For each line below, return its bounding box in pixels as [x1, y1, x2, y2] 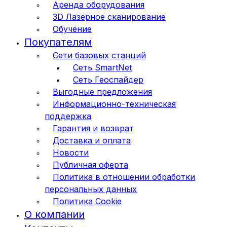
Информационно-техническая [53, 99, 176, 109]
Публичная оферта [53, 160, 128, 170]
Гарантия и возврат [53, 123, 134, 134]
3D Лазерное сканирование [53, 12, 166, 22]
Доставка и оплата [53, 135, 131, 146]
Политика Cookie [53, 196, 122, 207]
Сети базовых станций [53, 50, 146, 61]
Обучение [53, 24, 92, 34]
